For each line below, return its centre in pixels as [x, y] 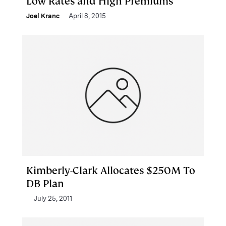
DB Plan [45, 184]
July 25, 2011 [53, 199]
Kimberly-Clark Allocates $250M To [111, 171]
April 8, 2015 [87, 16]
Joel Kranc [43, 16]
